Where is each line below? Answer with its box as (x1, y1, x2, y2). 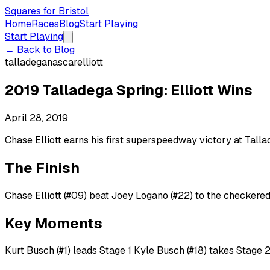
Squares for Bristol (5, 5, 89, 17)
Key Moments (5, 213, 102, 233)
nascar (47, 56, 77, 69)
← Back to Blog (5, 43, 75, 56)
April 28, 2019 (5, 111, 68, 124)
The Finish (5, 158, 80, 177)
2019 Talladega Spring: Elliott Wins (5, 80, 253, 99)
